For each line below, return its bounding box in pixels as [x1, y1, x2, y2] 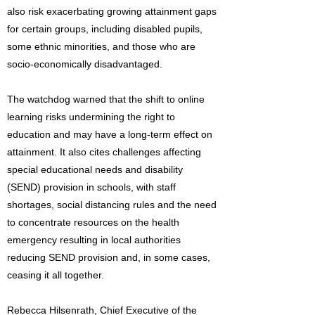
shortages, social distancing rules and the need [7, 199, 217, 210]
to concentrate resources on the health [7, 217, 179, 228]
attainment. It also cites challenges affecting [7, 146, 201, 157]
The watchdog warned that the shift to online [7, 94, 205, 105]
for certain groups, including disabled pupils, [7, 23, 202, 34]
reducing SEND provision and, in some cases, [7, 252, 210, 263]
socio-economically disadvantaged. [7, 58, 162, 70]
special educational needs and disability [7, 164, 183, 175]
